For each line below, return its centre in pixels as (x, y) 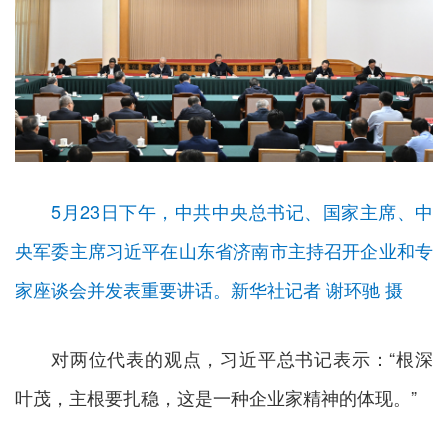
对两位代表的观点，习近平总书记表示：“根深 (242, 358)
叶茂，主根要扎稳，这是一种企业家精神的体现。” (216, 397)
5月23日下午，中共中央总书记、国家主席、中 (242, 211)
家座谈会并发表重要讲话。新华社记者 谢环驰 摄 (209, 289)
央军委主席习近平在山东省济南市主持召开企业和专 (224, 250)
